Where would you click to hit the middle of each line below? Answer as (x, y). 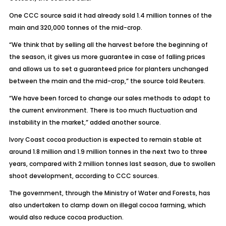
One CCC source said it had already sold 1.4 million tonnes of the (110, 15)
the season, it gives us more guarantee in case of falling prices (107, 57)
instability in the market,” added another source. (85, 122)
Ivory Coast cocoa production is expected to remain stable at (105, 139)
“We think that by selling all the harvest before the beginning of (108, 45)
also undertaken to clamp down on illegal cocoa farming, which (107, 205)
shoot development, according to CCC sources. (84, 176)
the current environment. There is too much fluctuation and (103, 110)
